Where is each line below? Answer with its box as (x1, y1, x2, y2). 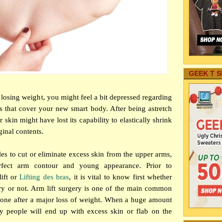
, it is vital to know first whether (69, 173, 172, 181)
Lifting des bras (19, 173, 69, 181)
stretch (152, 105, 172, 112)
